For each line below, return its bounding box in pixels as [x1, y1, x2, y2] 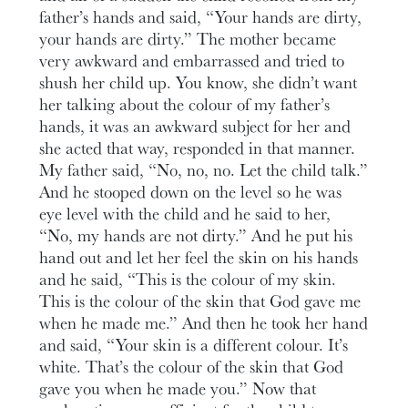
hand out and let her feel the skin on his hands [39, 244, 359, 269]
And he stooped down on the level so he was [39, 178, 342, 203]
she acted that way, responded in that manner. [39, 135, 356, 159]
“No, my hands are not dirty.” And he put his [39, 222, 353, 247]
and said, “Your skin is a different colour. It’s [39, 331, 349, 356]
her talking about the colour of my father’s [39, 91, 331, 116]
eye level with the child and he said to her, [39, 200, 331, 225]
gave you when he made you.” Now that [39, 375, 317, 400]
